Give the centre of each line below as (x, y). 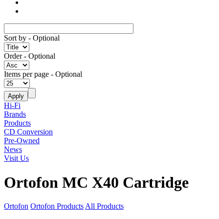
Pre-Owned (22, 141)
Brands (15, 114)
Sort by (15, 38)
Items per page (26, 74)
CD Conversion (28, 132)
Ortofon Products (57, 206)
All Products (104, 206)
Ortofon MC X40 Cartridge (96, 182)
